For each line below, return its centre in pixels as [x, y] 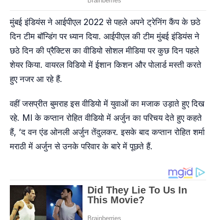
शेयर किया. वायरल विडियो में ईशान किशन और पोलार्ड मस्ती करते [106, 65]
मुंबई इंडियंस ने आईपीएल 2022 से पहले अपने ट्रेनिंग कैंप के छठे [105, 22]
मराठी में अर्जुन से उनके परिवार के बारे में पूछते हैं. [81, 146]
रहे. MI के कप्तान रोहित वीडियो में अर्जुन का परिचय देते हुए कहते [106, 117]
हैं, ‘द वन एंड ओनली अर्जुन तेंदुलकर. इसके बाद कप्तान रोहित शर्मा [107, 132]
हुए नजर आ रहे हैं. [36, 79]
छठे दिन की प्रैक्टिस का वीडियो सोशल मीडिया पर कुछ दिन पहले [104, 50]
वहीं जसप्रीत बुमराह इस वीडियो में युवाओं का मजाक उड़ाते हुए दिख [107, 103]
